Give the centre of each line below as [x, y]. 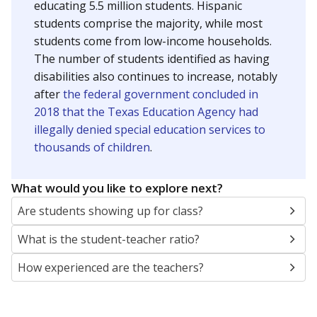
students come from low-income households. [153, 41]
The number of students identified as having [152, 59]
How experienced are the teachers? [111, 267]
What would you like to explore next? [117, 188]
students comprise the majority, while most [148, 23]
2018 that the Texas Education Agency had [146, 112]
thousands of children [92, 147]
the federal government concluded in [161, 94]
